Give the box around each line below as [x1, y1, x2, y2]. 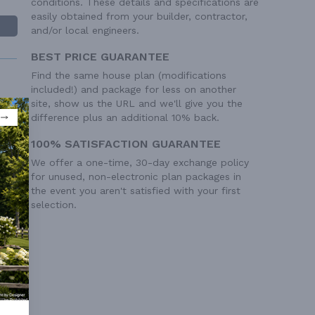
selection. [31, 199, 77, 211]
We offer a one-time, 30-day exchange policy [31, 157, 249, 169]
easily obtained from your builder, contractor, [31, 11, 247, 22]
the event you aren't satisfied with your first [31, 185, 240, 197]
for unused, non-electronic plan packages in [31, 171, 241, 183]
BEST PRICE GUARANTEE [31, 50, 169, 64]
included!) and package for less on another [31, 84, 236, 96]
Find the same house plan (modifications [31, 70, 226, 82]
